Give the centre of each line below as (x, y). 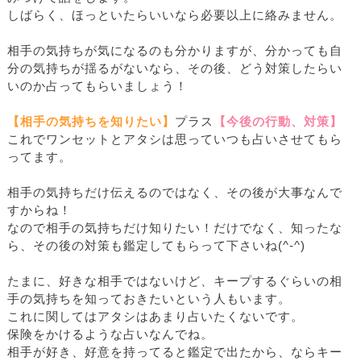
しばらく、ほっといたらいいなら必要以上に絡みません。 (175, 16)
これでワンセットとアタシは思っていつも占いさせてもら (175, 140)
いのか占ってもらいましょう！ (98, 87)
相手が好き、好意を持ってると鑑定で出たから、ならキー (175, 353)
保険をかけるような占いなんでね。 (110, 335)
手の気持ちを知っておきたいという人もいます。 (149, 299)
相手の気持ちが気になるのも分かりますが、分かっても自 (175, 51)
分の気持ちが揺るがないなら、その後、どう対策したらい (175, 69)
